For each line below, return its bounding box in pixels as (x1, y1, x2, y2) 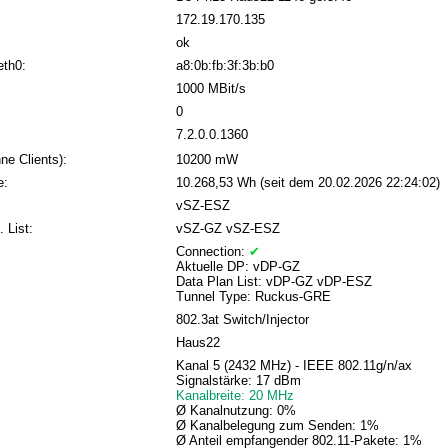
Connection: (175, 244, 249, 260)
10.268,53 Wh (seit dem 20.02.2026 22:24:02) (175, 175, 440, 191)
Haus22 (175, 335, 220, 351)
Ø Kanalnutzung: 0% (175, 403, 296, 419)
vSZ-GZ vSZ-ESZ (175, 221, 280, 237)
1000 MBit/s (175, 81, 246, 97)
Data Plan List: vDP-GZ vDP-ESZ (175, 274, 372, 290)
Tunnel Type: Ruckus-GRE (175, 289, 331, 305)
